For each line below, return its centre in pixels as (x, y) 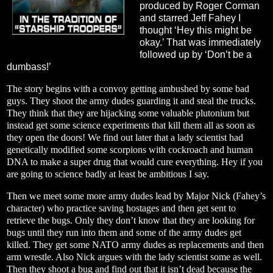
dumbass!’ (29, 67)
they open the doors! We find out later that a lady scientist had (125, 138)
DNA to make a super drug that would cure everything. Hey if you (135, 162)
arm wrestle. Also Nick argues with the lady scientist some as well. (134, 257)
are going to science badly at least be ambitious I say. (108, 174)
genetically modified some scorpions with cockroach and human (130, 150)
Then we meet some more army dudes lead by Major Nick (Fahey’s (136, 196)
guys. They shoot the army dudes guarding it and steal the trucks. (131, 101)
